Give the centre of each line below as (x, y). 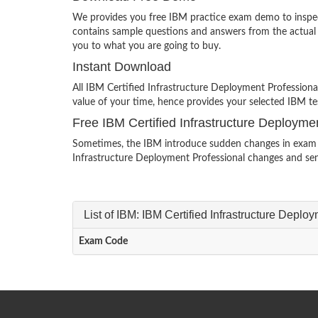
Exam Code (103, 242)
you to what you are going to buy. (147, 46)
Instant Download (122, 67)
